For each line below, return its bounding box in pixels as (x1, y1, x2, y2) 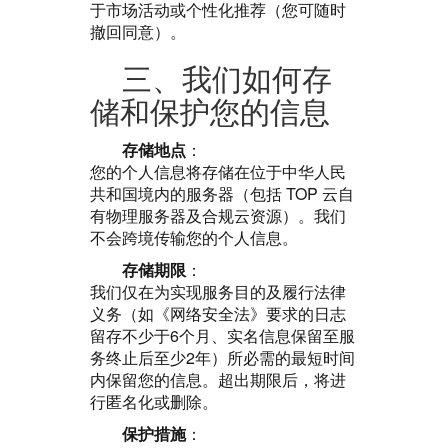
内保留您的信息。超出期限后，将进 (90, 368, 346, 391)
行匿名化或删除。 (90, 390, 218, 413)
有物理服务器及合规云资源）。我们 (90, 204, 346, 227)
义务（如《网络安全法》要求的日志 (90, 302, 346, 325)
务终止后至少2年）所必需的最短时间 (90, 346, 355, 369)
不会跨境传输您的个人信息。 (90, 226, 298, 249)
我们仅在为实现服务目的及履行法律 (90, 280, 346, 303)
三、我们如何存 (122, 63, 332, 96)
